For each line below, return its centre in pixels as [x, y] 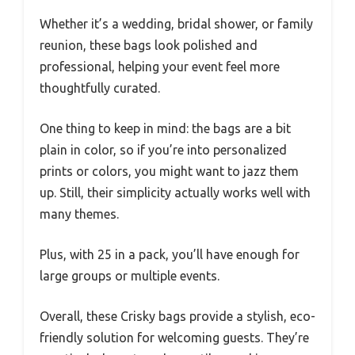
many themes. [79, 214]
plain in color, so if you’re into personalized [163, 149]
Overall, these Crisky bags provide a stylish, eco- [177, 316]
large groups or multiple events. [130, 275]
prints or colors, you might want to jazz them [169, 171]
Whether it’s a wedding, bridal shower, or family [176, 23]
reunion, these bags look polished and [149, 45]
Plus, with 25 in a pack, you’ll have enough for [170, 254]
